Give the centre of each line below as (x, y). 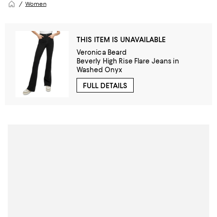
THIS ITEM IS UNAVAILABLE (121, 39)
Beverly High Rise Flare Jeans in (128, 61)
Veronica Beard (101, 52)
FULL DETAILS (105, 85)
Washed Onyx (99, 70)
